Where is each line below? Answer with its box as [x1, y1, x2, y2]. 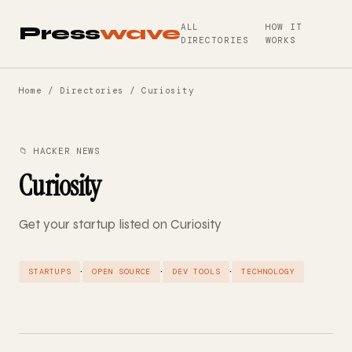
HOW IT [265, 21, 302, 32]
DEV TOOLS [172, 266, 221, 277]
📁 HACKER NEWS [19, 145, 101, 156]
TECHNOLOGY [241, 266, 295, 277]
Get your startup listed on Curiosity [19, 216, 222, 233]
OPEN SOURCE [92, 266, 152, 277]
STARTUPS [28, 266, 71, 277]
